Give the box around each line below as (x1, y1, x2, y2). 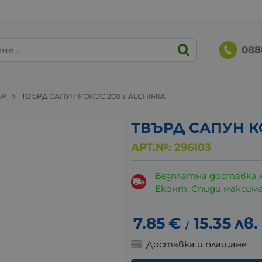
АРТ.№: (131, 141, 174, 154)
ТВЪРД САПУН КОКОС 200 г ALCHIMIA (22, 91, 166, 101)
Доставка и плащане (146, 239, 247, 250)
